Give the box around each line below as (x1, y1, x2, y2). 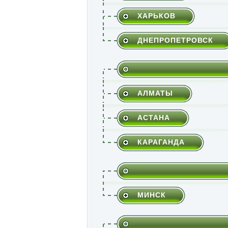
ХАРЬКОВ (137, 11, 176, 20)
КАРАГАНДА (137, 137, 185, 146)
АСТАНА (137, 113, 170, 122)
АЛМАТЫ (137, 89, 173, 97)
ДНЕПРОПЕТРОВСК (137, 36, 213, 44)
